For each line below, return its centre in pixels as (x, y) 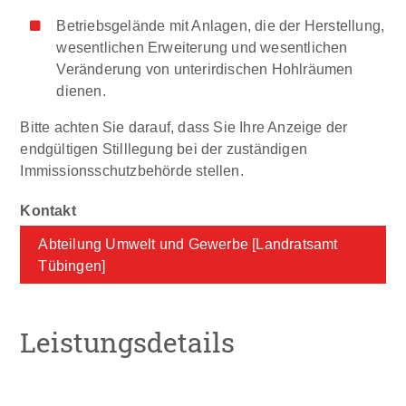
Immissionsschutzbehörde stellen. (132, 171)
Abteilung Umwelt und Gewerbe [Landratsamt (188, 244)
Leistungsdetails (128, 342)
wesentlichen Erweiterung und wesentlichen (202, 48)
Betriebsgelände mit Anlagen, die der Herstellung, (221, 26)
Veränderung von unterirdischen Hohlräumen (205, 69)
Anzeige (297, 127)
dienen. (81, 91)
